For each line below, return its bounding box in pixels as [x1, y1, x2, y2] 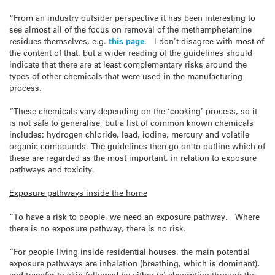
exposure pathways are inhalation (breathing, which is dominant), [9, 257, 260, 268]
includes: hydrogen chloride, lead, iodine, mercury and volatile [9, 129, 249, 140]
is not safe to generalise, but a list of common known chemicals [9, 117, 254, 128]
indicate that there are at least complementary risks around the [9, 59, 247, 69]
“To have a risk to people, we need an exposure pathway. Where [9, 211, 260, 222]
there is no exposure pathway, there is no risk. [9, 222, 186, 233]
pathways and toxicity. [9, 164, 95, 175]
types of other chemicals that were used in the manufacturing [9, 71, 242, 81]
